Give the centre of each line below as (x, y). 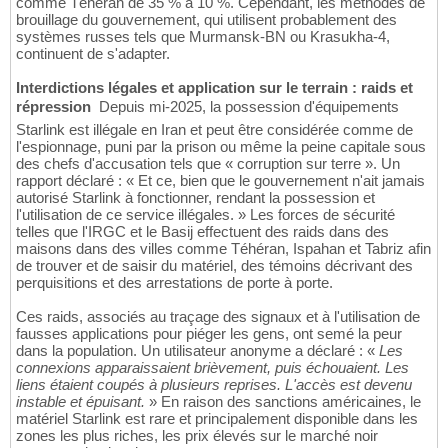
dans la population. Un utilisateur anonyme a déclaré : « (197, 351)
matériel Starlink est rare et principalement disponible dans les (217, 419)
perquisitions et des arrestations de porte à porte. (174, 283)
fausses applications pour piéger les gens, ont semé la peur (209, 334)
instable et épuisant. (80, 402)
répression (53, 107)
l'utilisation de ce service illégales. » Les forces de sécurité (205, 215)
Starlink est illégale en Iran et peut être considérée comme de (214, 130)
